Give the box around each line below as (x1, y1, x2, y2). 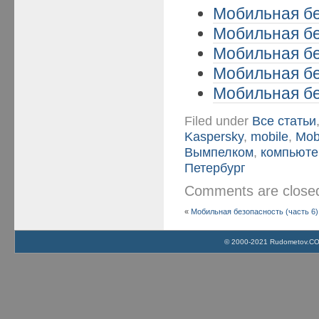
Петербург (184, 159, 246, 175)
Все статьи (252, 113, 317, 128)
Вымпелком (184, 144, 254, 159)
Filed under (184, 113, 253, 128)
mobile (251, 128, 289, 144)
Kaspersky (184, 128, 244, 144)
